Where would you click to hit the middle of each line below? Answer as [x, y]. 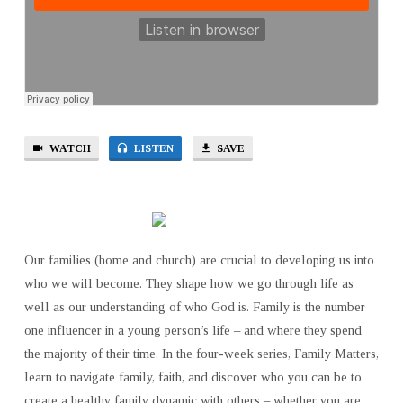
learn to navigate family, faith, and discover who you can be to [193, 376]
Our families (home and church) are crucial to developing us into [199, 260]
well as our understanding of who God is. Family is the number [194, 306]
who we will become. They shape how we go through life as [188, 283]
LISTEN [153, 149]
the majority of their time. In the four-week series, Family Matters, [201, 353]
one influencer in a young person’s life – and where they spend [193, 330]
